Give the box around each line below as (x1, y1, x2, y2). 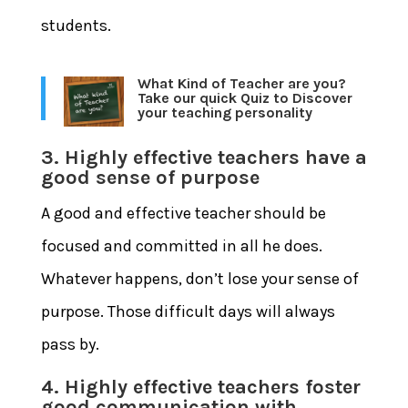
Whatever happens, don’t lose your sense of (40, 268, 359, 289)
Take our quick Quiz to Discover (137, 88, 352, 107)
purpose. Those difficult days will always (40, 301, 335, 321)
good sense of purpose (40, 165, 260, 189)
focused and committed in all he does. (40, 235, 322, 256)
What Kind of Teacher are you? (137, 74, 346, 92)
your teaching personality (137, 103, 312, 121)
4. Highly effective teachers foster (40, 374, 361, 399)
